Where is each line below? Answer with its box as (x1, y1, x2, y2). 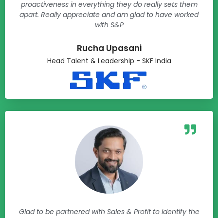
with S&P (94, 19, 124, 30)
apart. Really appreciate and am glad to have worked (19, 9, 199, 19)
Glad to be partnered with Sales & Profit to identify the (18, 206, 200, 217)
